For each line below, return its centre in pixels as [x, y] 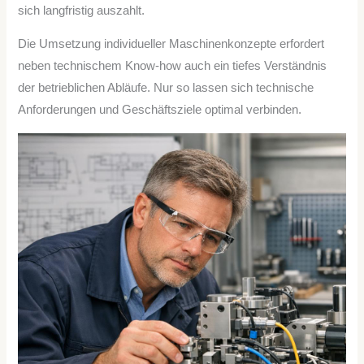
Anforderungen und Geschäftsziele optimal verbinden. [160, 110]
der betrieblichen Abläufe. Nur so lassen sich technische [166, 88]
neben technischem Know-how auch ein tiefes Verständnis [173, 66]
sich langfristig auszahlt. [82, 10]
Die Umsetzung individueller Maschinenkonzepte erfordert [171, 44]
